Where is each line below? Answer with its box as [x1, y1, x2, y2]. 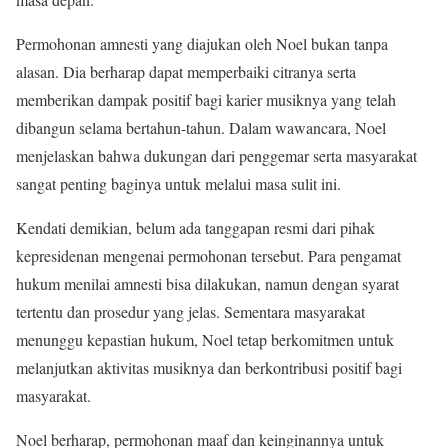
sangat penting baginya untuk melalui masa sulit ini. [16, 173, 341, 194]
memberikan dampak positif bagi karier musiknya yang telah [16, 89, 396, 110]
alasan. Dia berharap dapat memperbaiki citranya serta [16, 61, 356, 82]
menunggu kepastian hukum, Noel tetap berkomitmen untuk [16, 329, 394, 350]
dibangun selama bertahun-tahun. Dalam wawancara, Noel [16, 117, 386, 138]
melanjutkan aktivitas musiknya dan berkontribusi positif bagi [16, 357, 402, 378]
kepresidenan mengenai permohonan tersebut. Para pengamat [16, 245, 401, 266]
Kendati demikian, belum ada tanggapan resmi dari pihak [16, 217, 375, 238]
